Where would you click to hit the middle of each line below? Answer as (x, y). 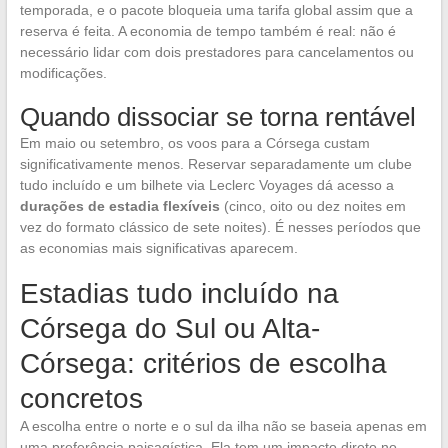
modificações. (63, 73)
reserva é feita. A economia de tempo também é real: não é (207, 31)
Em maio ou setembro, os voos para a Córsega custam (194, 143)
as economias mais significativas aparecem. (158, 248)
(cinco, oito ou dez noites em (312, 206)
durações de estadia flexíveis (119, 206)
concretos (81, 399)
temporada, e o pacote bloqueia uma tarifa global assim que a (216, 10)
